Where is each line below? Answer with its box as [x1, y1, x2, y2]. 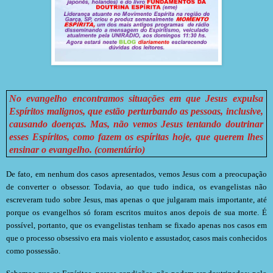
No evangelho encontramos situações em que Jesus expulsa [9, 93, 263, 104]
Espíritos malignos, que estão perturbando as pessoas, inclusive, [9, 105, 263, 116]
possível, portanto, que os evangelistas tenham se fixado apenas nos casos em [6, 221, 267, 230]
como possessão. [6, 246, 60, 256]
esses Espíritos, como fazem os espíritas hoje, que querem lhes [9, 131, 263, 142]
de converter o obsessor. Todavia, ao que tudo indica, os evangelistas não [6, 182, 267, 192]
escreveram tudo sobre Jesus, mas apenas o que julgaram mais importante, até [6, 195, 267, 205]
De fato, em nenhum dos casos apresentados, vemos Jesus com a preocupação [6, 169, 267, 179]
